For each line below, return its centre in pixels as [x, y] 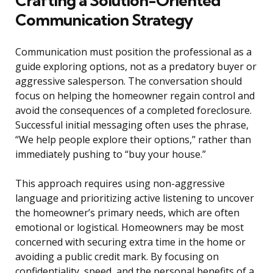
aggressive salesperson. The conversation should [129, 81]
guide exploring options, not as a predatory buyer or [136, 67]
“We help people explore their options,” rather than [133, 140]
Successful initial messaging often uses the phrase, [132, 125]
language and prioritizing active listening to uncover [135, 198]
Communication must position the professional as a [133, 52]
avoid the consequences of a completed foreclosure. [133, 111]
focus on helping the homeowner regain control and [135, 96]
